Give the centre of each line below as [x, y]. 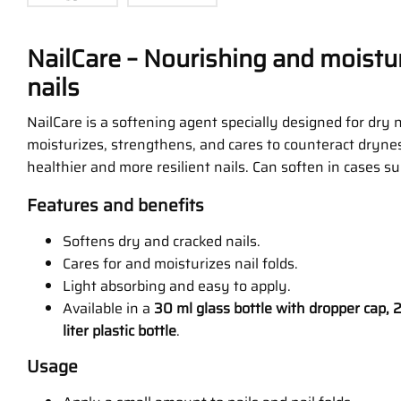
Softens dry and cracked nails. [162, 242]
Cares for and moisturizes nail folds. [180, 264]
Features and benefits [115, 205]
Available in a [108, 309]
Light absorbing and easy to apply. [177, 286]
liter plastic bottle [119, 331]
